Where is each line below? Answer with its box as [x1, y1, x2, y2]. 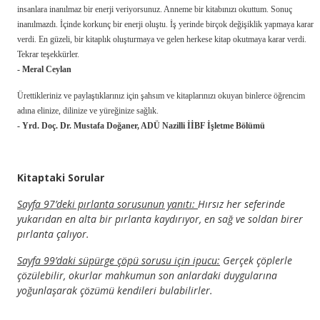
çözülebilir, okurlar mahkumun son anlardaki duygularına [17, 268, 277, 282]
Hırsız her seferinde [198, 196, 285, 211]
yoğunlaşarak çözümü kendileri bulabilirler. [17, 283, 213, 297]
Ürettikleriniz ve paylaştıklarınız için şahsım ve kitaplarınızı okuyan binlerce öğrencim [17, 90, 305, 101]
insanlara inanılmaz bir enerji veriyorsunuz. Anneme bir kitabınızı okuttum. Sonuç [17, 4, 292, 14]
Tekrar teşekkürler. [17, 49, 79, 59]
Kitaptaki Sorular [17, 170, 104, 184]
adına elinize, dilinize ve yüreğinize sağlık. [17, 105, 159, 116]
